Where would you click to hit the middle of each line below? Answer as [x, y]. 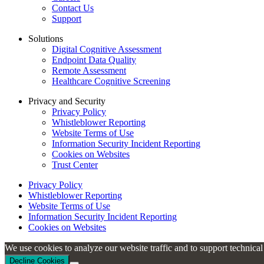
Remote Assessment [89, 70]
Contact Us [73, 8]
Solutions [46, 38]
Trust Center [75, 164]
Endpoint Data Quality [94, 60]
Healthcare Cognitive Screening [111, 81]
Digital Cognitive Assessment [107, 49]
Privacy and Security [67, 101]
